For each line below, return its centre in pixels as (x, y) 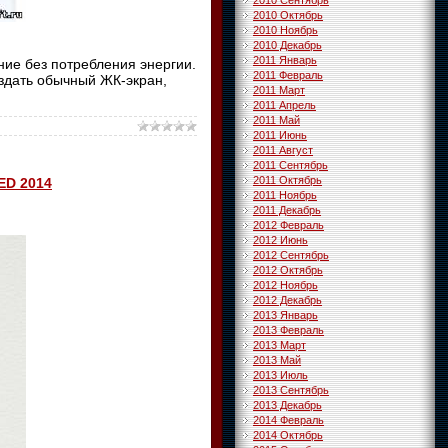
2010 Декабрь (287, 45)
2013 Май (277, 360)
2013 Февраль (288, 330)
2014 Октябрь (288, 435)
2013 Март (279, 345)
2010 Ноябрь (285, 30)
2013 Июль (280, 375)
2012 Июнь (280, 240)
